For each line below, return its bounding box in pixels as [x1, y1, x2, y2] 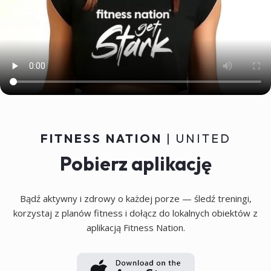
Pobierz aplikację [59, 151, 212, 175]
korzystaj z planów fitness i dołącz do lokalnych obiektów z [13, 206, 258, 219]
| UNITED [166, 130, 231, 146]
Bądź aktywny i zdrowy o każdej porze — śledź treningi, [19, 192, 252, 204]
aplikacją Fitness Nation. [86, 221, 185, 233]
